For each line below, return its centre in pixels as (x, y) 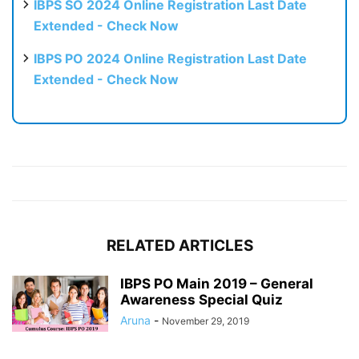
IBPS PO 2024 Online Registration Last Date (170, 58)
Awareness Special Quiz (202, 299)
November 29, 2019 (206, 321)
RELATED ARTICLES (179, 245)
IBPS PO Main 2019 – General (217, 283)
